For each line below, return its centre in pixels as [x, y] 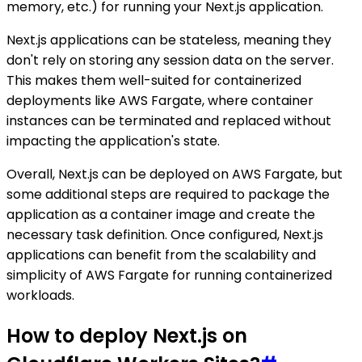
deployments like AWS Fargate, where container [160, 101]
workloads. [40, 295]
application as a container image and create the [161, 215]
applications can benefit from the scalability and [161, 255]
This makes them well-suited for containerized [154, 80]
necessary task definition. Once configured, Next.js [165, 235]
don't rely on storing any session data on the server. [170, 60]
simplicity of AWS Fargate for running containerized [169, 275]
